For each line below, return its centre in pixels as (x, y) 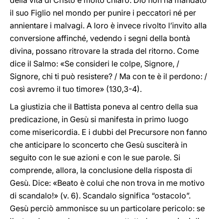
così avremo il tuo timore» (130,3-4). (76, 89)
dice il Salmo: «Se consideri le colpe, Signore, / (95, 64)
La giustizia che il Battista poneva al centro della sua (104, 107)
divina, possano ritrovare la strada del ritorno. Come (104, 51)
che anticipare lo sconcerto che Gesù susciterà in (99, 145)
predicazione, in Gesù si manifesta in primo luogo (99, 119)
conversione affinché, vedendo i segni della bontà (100, 38)
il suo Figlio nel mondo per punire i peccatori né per (103, 13)
